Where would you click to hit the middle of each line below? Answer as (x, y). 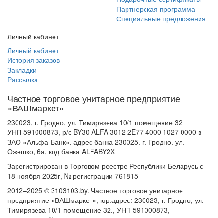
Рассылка (23, 80)
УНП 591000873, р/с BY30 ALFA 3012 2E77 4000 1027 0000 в (104, 132)
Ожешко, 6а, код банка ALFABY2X (61, 152)
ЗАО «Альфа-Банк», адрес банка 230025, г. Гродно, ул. (96, 142)
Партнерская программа (156, 9)
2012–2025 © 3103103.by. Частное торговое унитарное (95, 191)
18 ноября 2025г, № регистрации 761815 (73, 176)
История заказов (34, 60)
